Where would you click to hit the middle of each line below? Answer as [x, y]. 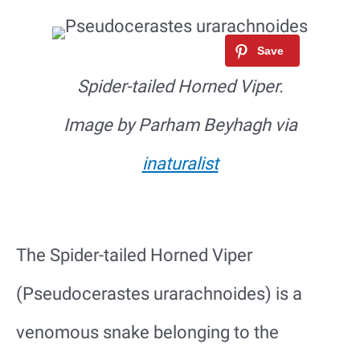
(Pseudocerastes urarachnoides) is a [159, 294]
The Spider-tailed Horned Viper [134, 256]
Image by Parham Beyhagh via [180, 125]
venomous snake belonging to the [147, 333]
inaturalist [180, 164]
